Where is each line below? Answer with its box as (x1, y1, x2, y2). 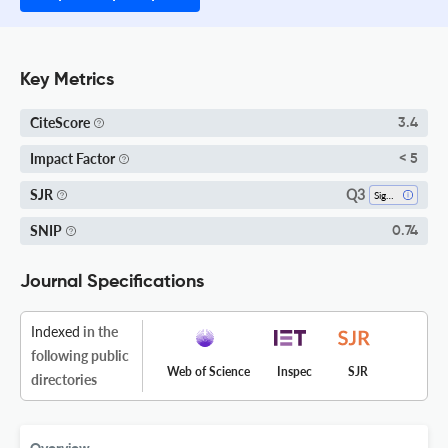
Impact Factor (30, 150, 115, 167)
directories (31, 370, 97, 388)
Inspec (276, 363, 312, 379)
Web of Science (167, 363, 250, 379)
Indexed (31, 322, 80, 340)
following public (31, 346, 129, 364)
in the (80, 322, 118, 340)
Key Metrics (20, 70, 114, 89)
